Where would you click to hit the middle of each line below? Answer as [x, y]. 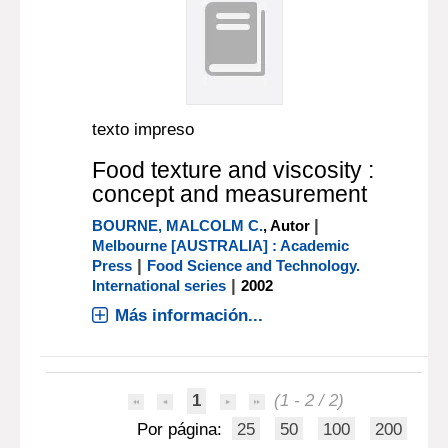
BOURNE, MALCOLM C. [178, 225]
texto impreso [143, 129]
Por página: [182, 429]
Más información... [189, 315]
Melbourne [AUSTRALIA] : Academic [221, 245]
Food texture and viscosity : [233, 170]
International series [159, 285]
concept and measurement [230, 194]
